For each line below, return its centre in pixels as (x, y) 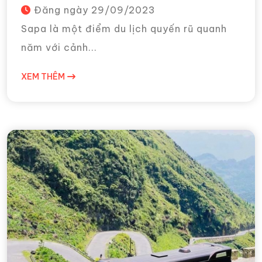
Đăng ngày (61, 10)
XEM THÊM (43, 76)
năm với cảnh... (59, 47)
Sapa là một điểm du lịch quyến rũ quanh (124, 28)
